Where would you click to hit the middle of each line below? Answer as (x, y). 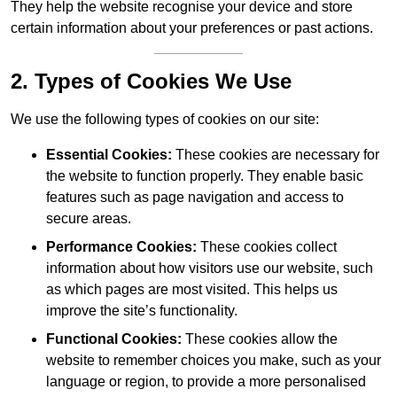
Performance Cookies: (121, 247)
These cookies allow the (260, 339)
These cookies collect (267, 247)
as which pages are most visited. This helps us (192, 290)
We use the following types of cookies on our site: (165, 120)
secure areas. (89, 219)
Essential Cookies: (109, 155)
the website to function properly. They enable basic (205, 176)
